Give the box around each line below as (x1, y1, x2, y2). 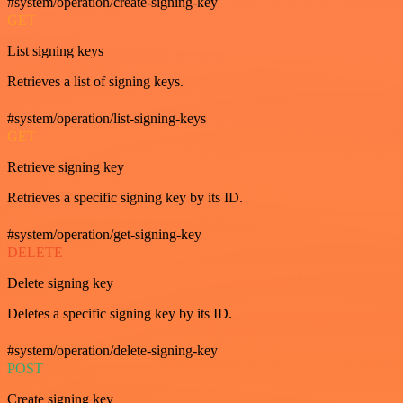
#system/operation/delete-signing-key (7, 343, 218, 359)
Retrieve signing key (7, 159, 124, 175)
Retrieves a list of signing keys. (7, 74, 184, 90)
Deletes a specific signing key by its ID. (7, 306, 232, 322)
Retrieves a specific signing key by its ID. (7, 190, 243, 206)
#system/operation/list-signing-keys (7, 111, 206, 127)
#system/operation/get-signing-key (7, 227, 201, 243)
